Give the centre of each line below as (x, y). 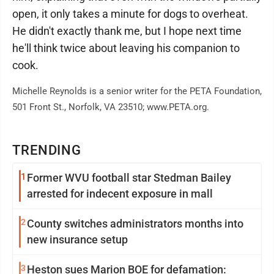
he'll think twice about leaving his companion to (126, 48)
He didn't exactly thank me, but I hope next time (127, 31)
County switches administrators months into (135, 224)
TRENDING (47, 150)
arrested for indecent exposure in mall (120, 194)
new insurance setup (77, 239)
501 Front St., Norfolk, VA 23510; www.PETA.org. (111, 107)
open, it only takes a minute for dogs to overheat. (130, 14)
